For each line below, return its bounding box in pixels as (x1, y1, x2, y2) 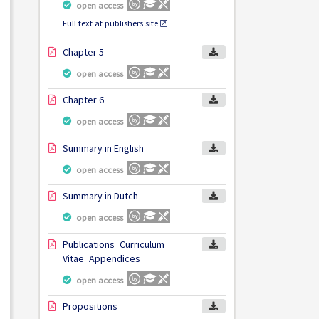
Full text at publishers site (63, 18, 158, 29)
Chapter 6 (63, 93, 104, 107)
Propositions (63, 300, 117, 313)
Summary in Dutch (63, 189, 138, 203)
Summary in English (63, 141, 144, 155)
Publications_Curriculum (63, 237, 164, 251)
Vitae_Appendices (63, 251, 140, 265)
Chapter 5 (63, 45, 104, 58)
